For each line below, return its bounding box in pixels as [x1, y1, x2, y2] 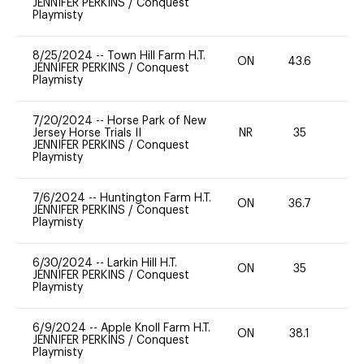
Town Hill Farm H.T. [107, 50, 206, 62]
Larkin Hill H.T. [107, 257, 177, 269]
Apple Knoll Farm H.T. [101, 322, 210, 334]
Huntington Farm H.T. [100, 192, 211, 204]
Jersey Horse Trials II [32, 127, 141, 139]
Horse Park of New [107, 115, 206, 127]
